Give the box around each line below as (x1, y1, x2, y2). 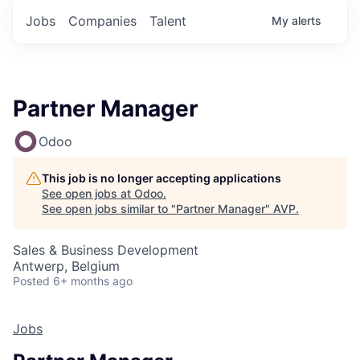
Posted (13, 273, 50, 288)
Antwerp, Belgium (13, 257, 120, 274)
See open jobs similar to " (42, 201, 176, 215)
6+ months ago (53, 273, 133, 288)
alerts (292, 13, 321, 27)
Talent (149, 12, 186, 29)
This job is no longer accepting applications (42, 170, 281, 185)
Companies (68, 12, 137, 29)
